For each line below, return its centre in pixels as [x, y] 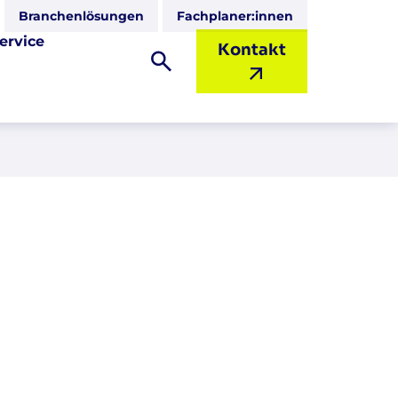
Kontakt [251, 50]
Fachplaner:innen [235, 16]
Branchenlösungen [81, 16]
